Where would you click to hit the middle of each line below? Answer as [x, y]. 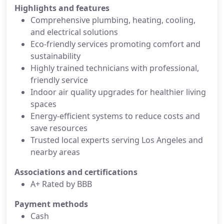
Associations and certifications [76, 172]
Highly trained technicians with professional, [115, 68]
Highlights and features [62, 8]
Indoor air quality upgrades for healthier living [118, 92]
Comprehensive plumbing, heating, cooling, [113, 20]
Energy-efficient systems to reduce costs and [115, 116]
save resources [59, 128]
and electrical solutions [74, 32]
